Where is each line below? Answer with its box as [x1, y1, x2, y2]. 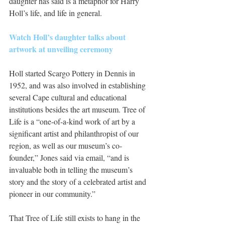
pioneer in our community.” [9, 188, 95, 199]
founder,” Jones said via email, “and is [9, 152, 131, 163]
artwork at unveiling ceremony [9, 43, 113, 55]
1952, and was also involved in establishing [9, 79, 148, 90]
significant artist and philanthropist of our [9, 128, 141, 139]
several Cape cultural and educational [9, 91, 129, 102]
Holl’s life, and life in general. [9, 7, 102, 18]
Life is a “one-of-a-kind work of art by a [9, 116, 137, 127]
